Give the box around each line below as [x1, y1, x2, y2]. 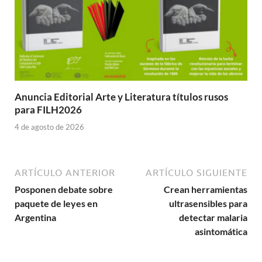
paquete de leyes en [15, 197, 98, 209]
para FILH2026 [15, 104, 82, 116]
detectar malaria [179, 211, 247, 223]
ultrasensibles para [169, 197, 247, 209]
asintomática [195, 225, 247, 237]
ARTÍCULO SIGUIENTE [146, 167, 247, 178]
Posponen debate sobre [15, 183, 113, 195]
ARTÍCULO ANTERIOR [15, 167, 115, 178]
